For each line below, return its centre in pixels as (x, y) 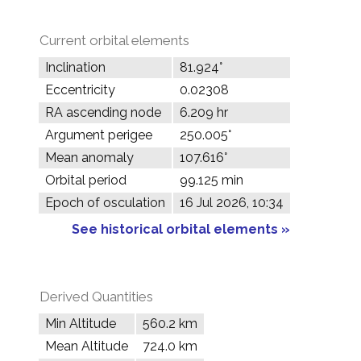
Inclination (75, 67)
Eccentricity (80, 90)
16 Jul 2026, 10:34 (232, 203)
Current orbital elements (114, 40)
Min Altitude (81, 324)
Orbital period (86, 180)
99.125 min (212, 180)
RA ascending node (103, 112)
